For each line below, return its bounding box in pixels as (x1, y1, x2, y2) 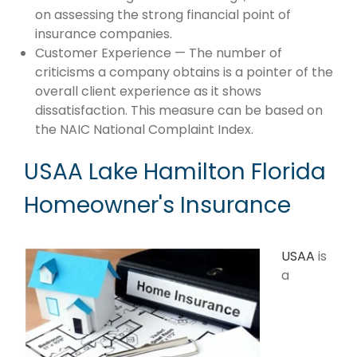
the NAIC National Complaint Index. (35, 120, 253, 139)
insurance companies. (35, 24, 172, 43)
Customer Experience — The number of (35, 43, 282, 62)
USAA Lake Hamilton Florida (24, 155, 326, 187)
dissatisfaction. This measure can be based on (35, 100, 323, 120)
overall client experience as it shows (35, 81, 261, 100)
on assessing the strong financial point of (35, 5, 291, 24)
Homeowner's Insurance (24, 189, 291, 221)
